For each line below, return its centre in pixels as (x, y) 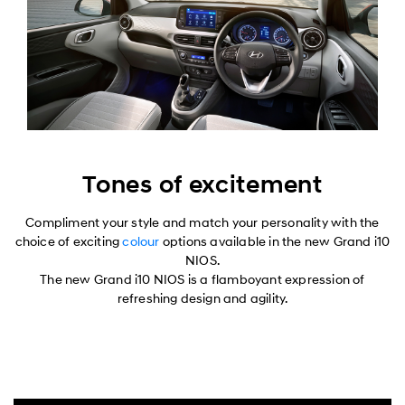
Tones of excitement (202, 186)
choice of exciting (69, 242)
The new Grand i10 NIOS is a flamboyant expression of (202, 280)
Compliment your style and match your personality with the (202, 223)
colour (141, 242)
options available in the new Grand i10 (275, 242)
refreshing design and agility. (202, 299)
